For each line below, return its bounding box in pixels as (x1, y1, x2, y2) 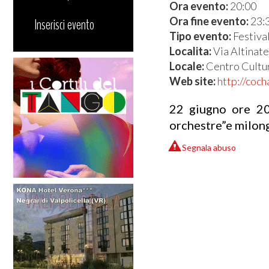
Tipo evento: (169, 29, 233, 43)
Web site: (169, 74, 217, 88)
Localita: (169, 44, 213, 58)
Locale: (169, 59, 206, 73)
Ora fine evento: (169, 14, 250, 28)
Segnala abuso (182, 142, 236, 153)
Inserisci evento (34, 15, 94, 34)
